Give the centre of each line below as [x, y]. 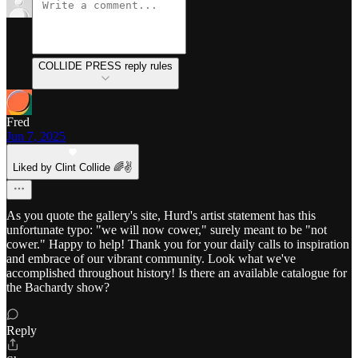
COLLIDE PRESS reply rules [105, 66]
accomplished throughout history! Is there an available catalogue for [177, 273]
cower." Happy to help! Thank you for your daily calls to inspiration [178, 245]
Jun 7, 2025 [36, 137]
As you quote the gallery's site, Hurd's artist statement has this [161, 216]
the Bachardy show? [58, 288]
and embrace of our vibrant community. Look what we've [151, 259]
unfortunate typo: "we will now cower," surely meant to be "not [167, 230]
